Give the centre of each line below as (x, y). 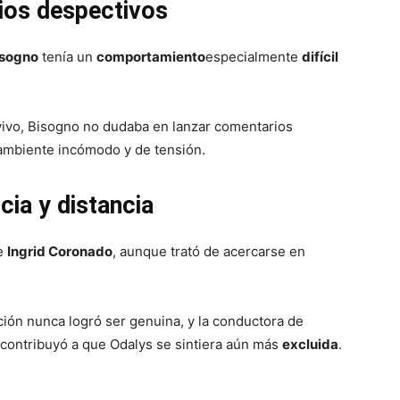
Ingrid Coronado (60, 251)
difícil (320, 57)
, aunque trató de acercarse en (209, 251)
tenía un (67, 57)
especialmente (254, 57)
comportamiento (151, 57)
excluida (310, 344)
